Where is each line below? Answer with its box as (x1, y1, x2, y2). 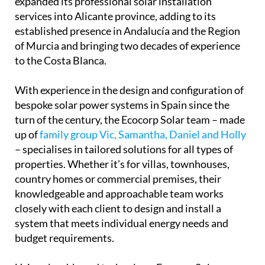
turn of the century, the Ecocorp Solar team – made (15, 91, 245, 104)
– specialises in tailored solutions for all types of (15, 120, 233, 134)
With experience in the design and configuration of (15, 61, 244, 75)
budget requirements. (15, 209, 114, 222)
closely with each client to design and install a (15, 179, 221, 193)
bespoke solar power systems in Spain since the (15, 76, 230, 89)
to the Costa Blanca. (15, 31, 106, 45)
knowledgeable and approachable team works (15, 164, 224, 178)
